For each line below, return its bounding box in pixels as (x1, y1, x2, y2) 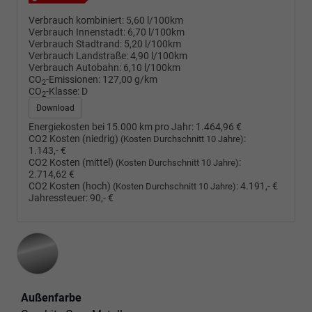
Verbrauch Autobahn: (29, 62, 121, 75)
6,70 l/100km (127, 26, 185, 39)
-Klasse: (46, 86, 79, 98)
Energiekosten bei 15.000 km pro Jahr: (29, 121, 194, 134)
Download (36, 103, 75, 114)
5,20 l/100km (124, 38, 181, 51)
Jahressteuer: (29, 192, 88, 205)
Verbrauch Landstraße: (29, 50, 128, 63)
